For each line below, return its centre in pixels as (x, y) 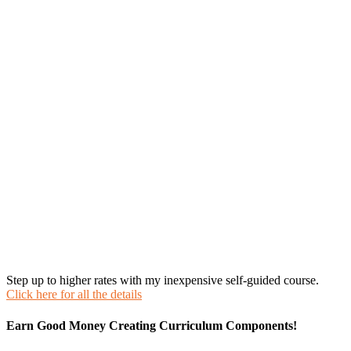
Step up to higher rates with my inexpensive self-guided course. (163, 280)
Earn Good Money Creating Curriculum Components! (152, 325)
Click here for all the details (74, 295)
